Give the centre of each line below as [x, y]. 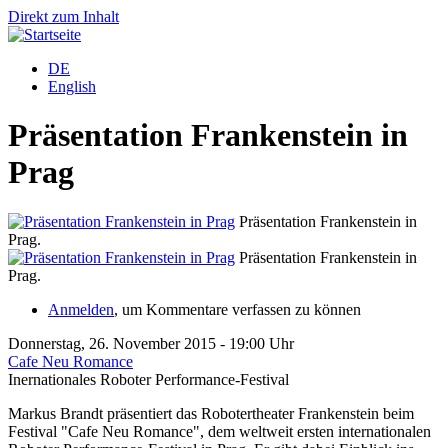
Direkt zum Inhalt [63, 16]
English [72, 86]
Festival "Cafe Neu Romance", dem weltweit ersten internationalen [219, 431]
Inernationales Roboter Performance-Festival [148, 379]
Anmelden [81, 309]
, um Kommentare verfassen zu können [237, 309]
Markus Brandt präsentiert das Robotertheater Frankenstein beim [211, 413]
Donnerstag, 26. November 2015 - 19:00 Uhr [151, 343]
